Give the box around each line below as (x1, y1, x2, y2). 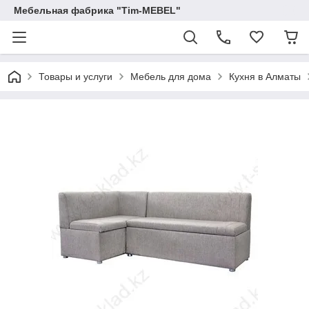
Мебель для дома (130, 71, 211, 82)
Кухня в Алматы (229, 71, 301, 82)
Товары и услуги (39, 71, 112, 82)
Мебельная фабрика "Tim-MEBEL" (14, 5, 181, 16)
